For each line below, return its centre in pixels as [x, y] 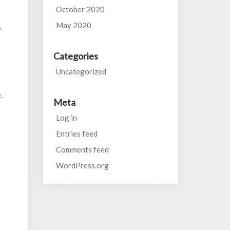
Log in [66, 118]
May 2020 [73, 25]
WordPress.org [82, 165]
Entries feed [76, 133]
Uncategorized [81, 71]
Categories [75, 56]
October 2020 [80, 9]
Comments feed [82, 149]
